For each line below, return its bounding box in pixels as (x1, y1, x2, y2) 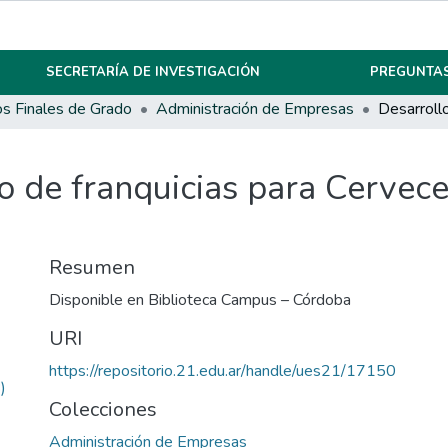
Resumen (49, 254, 135, 282)
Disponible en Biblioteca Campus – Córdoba (49, 289, 351, 312)
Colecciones (49, 396, 157, 424)
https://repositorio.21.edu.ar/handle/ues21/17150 (49, 360, 396, 383)
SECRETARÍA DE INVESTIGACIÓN (46, 63, 261, 81)
